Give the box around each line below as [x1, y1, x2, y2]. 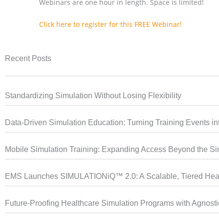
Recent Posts [5, 54, 51, 63]
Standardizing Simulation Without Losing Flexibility [5, 91, 181, 100]
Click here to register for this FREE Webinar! [39, 19, 182, 29]
